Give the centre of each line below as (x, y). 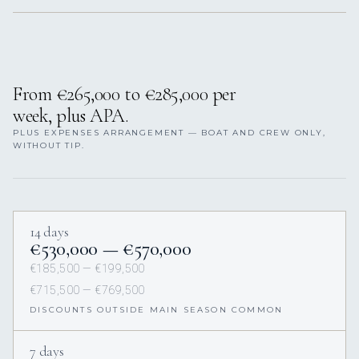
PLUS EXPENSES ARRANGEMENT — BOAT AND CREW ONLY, (169, 132)
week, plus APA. (71, 115)
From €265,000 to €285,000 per (125, 94)
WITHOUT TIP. (49, 145)
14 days (49, 231)
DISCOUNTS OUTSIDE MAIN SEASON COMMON (157, 309)
